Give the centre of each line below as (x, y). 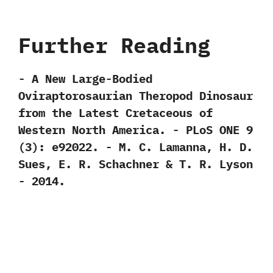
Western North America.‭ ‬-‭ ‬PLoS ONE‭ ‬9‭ (136, 130)
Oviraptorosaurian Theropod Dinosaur (136, 96)
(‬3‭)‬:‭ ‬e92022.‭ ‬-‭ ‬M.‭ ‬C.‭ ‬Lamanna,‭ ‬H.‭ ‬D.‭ (136, 147)
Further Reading (114, 45)
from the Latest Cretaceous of (115, 113)
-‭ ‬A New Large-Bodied (85, 79)
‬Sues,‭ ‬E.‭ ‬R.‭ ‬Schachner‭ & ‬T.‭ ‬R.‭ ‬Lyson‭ (136, 164)
